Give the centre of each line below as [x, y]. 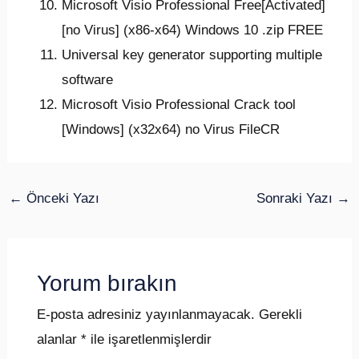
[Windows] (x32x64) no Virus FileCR [171, 130]
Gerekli [280, 315]
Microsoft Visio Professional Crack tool [179, 105]
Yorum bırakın [107, 284]
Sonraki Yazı [296, 199]
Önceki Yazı [61, 199]
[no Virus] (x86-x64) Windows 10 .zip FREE [193, 30]
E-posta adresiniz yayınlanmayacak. [145, 315]
